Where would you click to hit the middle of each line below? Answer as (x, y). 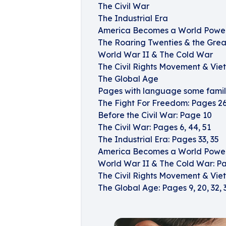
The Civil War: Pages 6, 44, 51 (154, 127)
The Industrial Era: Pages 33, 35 (158, 139)
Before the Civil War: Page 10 (155, 115)
